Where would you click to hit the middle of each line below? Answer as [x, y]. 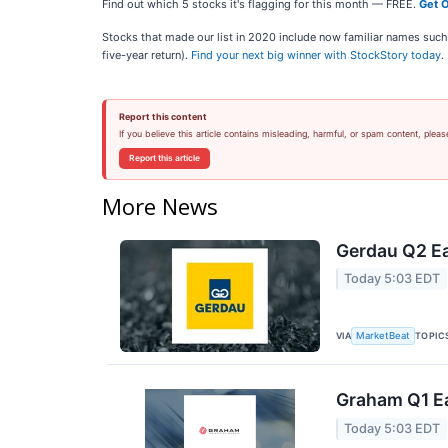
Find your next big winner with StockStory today [316, 55]
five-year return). [146, 55]
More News [160, 205]
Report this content [162, 116]
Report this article [164, 158]
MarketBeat [383, 336]
